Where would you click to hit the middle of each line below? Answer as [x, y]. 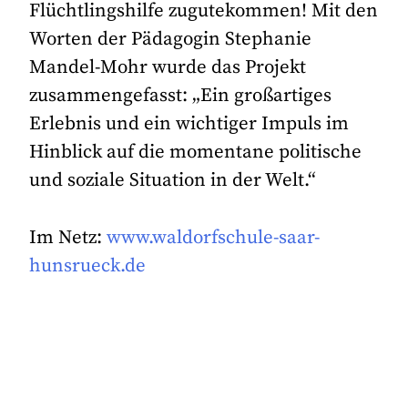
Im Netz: [68, 237]
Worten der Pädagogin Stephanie [171, 40]
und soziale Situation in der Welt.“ [173, 181]
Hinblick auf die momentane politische [196, 153]
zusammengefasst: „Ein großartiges [181, 96]
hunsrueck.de [88, 265]
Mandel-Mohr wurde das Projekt [168, 68]
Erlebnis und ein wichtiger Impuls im [189, 124]
